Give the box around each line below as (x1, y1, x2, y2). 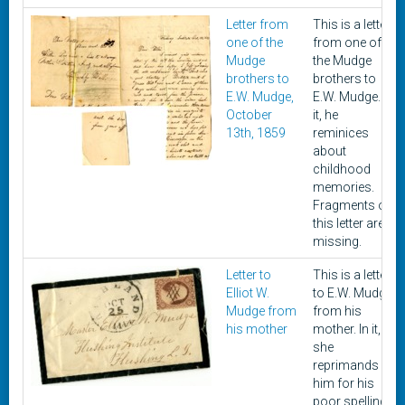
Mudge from (226, 304, 297, 318)
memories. (313, 180, 374, 194)
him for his (313, 376, 374, 391)
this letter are (313, 216, 384, 231)
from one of (313, 35, 381, 50)
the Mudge (313, 53, 372, 68)
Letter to (226, 268, 271, 282)
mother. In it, (313, 322, 381, 336)
